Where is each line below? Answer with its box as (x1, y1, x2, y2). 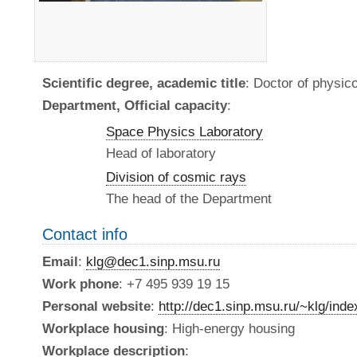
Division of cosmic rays (106, 169, 246, 185)
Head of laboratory (106, 145, 216, 161)
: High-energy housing (164, 320, 295, 336)
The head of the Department (106, 190, 272, 206)
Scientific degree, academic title (42, 75, 245, 91)
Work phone (42, 276, 119, 292)
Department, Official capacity (42, 97, 227, 113)
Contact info (42, 226, 127, 243)
